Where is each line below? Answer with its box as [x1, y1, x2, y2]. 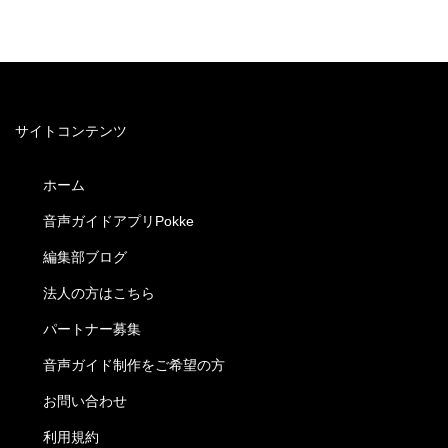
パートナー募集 [43, 320, 141, 337]
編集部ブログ [43, 248, 127, 265]
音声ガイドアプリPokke [43, 212, 194, 229]
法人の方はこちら [43, 284, 155, 301]
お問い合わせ [43, 392, 127, 409]
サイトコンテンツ [15, 122, 127, 139]
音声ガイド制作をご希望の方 [43, 356, 225, 373]
